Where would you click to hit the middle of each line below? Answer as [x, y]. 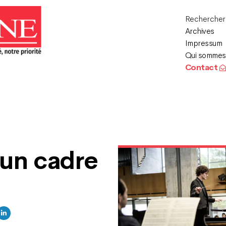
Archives [200, 31]
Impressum [204, 43]
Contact [202, 67]
